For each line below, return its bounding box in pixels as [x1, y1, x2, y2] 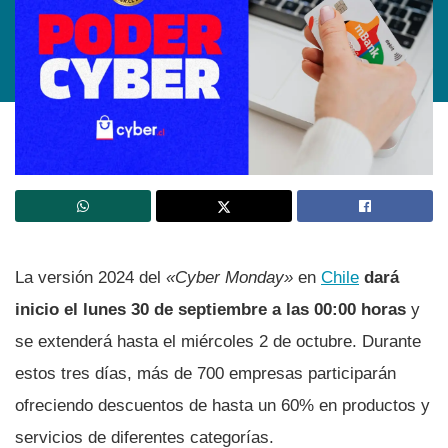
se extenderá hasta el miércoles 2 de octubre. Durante [15, 331, 421, 351]
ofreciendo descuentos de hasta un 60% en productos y [15, 395, 430, 415]
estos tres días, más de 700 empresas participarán [15, 363, 396, 383]
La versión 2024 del [15, 267, 166, 287]
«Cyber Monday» [166, 267, 293, 287]
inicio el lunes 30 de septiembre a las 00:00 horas [15, 299, 406, 319]
